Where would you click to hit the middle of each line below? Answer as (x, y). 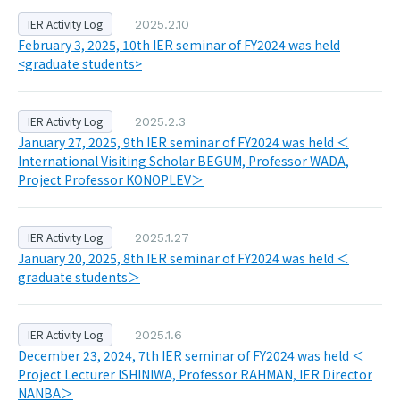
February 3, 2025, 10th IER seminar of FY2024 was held (179, 45)
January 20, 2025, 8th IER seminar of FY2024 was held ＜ (183, 258)
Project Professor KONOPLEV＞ (111, 179)
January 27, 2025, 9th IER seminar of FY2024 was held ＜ (183, 142)
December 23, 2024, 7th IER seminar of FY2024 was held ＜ (191, 355)
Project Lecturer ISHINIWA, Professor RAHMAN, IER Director (195, 374)
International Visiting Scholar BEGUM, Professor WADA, (183, 161)
